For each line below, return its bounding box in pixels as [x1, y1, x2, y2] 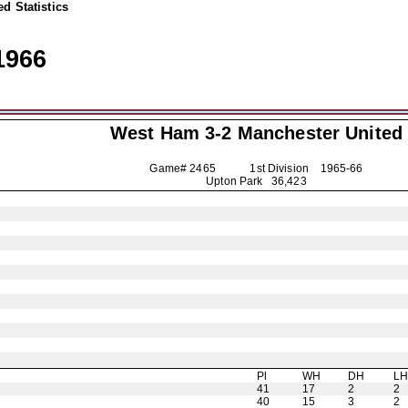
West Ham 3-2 [109, 123, 238, 143]
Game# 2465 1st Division [149, 162, 321, 175]
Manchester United [237, 123, 403, 143]
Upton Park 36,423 [206, 175, 307, 188]
